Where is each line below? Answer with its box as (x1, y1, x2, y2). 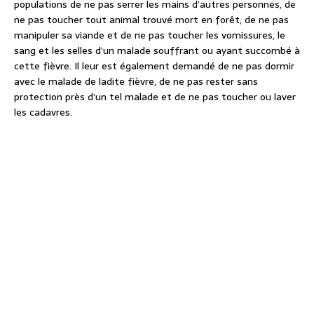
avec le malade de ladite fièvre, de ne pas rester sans (14, 73, 258, 89)
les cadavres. (14, 104, 72, 120)
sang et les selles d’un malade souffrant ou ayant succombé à (14, 42, 300, 58)
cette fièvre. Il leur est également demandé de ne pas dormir (14, 57, 294, 74)
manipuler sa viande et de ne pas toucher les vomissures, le (14, 27, 285, 43)
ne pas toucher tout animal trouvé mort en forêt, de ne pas (14, 11, 289, 27)
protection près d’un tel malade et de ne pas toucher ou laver (14, 88, 296, 104)
